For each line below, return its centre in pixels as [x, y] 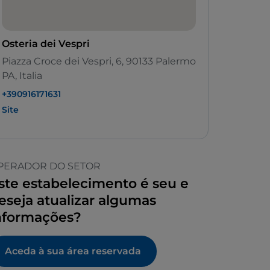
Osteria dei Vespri [46, 44]
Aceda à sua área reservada [73, 251]
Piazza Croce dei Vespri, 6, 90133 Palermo [99, 61]
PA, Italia [22, 76]
